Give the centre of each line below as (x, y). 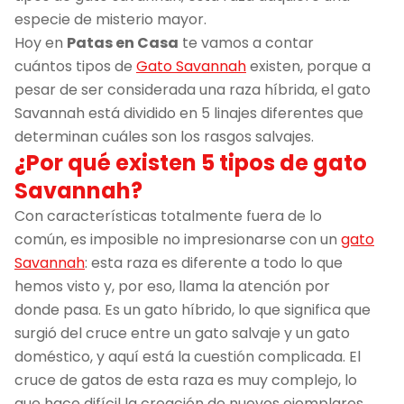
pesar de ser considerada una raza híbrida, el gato (193, 89)
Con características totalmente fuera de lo (168, 216)
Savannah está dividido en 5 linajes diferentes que (189, 113)
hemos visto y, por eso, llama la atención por (172, 286)
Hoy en (41, 42)
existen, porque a (308, 66)
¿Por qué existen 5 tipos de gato (191, 162)
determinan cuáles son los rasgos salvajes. (164, 136)
